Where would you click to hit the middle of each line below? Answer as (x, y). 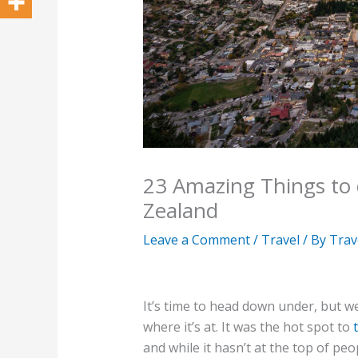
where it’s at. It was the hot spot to (248, 326)
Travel (280, 240)
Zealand (180, 211)
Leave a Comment (196, 240)
